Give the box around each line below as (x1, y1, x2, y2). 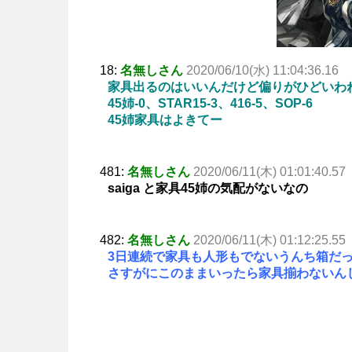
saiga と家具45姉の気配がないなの (108, 181, 308, 196)
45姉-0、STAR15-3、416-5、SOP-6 (108, 97, 313, 111)
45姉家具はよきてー (108, 113, 222, 127)
